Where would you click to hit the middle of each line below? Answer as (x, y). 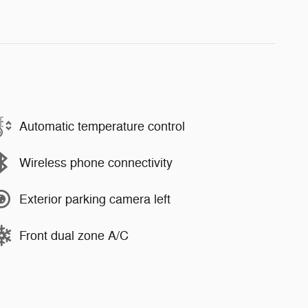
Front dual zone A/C (74, 235)
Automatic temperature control (102, 126)
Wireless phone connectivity (96, 163)
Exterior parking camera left (95, 199)
